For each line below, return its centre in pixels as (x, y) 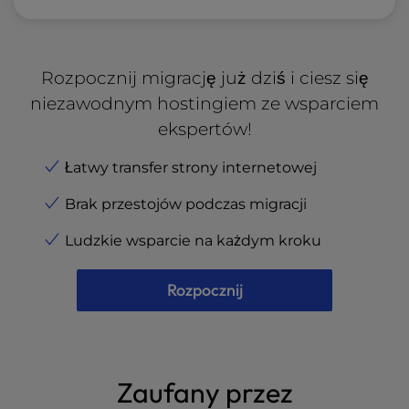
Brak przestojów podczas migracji (186, 204)
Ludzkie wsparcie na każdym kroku (193, 241)
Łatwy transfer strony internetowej (191, 168)
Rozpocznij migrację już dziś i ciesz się (204, 78)
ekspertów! (204, 129)
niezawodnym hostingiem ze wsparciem (204, 103)
